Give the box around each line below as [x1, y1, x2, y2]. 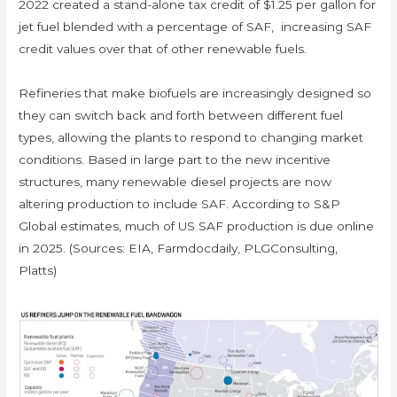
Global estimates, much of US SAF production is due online [19, 219, 375, 234]
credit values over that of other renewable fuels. [19, 42, 315, 57]
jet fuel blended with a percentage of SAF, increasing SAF [19, 19, 372, 35]
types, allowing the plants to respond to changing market [19, 130, 364, 145]
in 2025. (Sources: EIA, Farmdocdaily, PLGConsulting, [19, 241, 339, 256]
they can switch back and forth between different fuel [19, 108, 344, 123]
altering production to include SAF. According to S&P [19, 197, 341, 212]
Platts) [19, 263, 58, 278]
